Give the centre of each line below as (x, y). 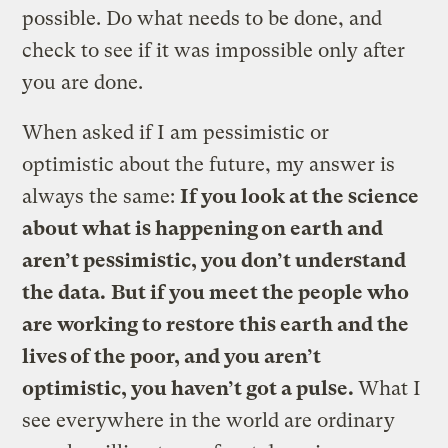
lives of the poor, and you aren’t (172, 356)
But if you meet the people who (260, 292)
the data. (64, 292)
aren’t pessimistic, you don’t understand (214, 260)
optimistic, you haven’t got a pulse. (190, 388)
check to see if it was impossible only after (214, 50)
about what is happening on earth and (203, 228)
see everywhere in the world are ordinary (209, 420)
